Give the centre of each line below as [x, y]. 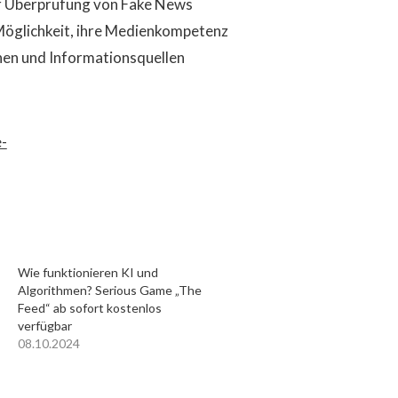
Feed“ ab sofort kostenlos [89, 307]
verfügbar [44, 325]
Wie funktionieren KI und [88, 272]
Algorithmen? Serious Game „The [109, 290]
